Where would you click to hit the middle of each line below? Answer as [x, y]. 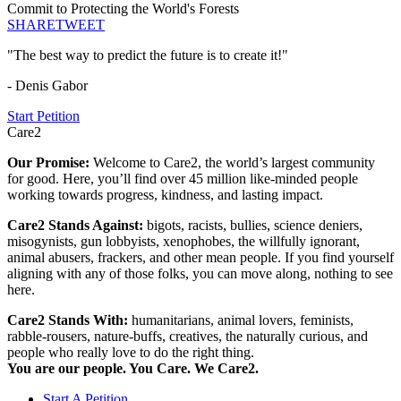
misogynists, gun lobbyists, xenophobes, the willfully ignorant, [183, 242]
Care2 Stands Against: [77, 226]
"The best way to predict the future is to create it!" [148, 55]
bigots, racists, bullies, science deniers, [255, 226]
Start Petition [43, 116]
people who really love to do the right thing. [131, 353]
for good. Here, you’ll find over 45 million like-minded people [183, 179]
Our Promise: [50, 163]
